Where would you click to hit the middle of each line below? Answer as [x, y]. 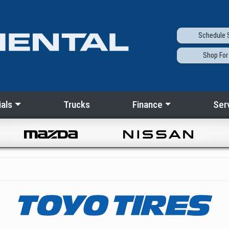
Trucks [76, 105]
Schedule [212, 36]
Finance [147, 105]
